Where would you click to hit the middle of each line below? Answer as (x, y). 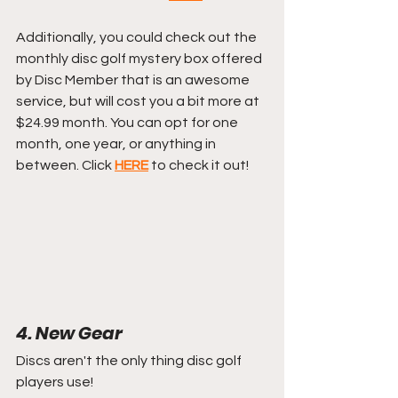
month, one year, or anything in (117, 143)
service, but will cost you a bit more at (139, 101)
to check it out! (199, 165)
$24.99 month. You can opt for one (128, 122)
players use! (55, 382)
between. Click (65, 165)
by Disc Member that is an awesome (134, 80)
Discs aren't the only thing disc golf (130, 360)
